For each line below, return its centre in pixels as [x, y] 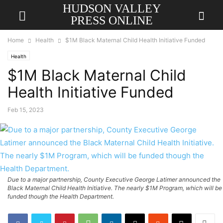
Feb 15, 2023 [26, 110]
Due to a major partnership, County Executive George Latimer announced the [114, 179]
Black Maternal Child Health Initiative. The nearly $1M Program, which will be [115, 188]
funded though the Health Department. [61, 196]
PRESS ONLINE [111, 20]
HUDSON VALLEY [111, 8]
